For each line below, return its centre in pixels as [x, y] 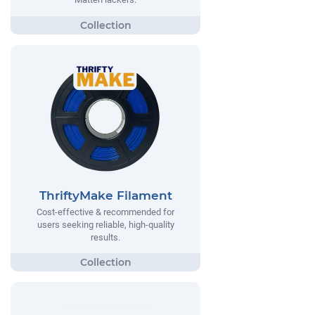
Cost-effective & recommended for [105, 212]
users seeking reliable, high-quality [105, 224]
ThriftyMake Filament [105, 195]
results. [105, 237]
